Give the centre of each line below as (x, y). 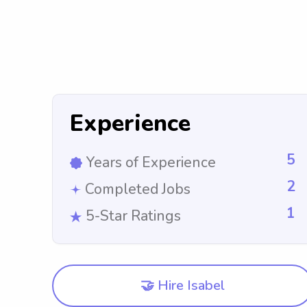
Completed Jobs (138, 189)
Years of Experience (151, 162)
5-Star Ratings (133, 216)
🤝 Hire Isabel (183, 285)
